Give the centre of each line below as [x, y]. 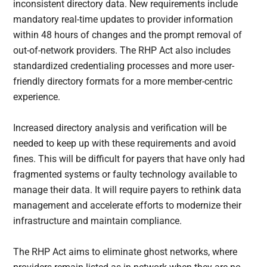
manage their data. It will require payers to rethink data [128, 190]
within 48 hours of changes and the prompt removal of [128, 35]
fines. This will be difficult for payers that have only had [129, 159]
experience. [37, 97]
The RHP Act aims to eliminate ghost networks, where [125, 252]
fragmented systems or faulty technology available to [125, 175]
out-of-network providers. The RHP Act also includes [122, 51]
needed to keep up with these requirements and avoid [125, 144]
